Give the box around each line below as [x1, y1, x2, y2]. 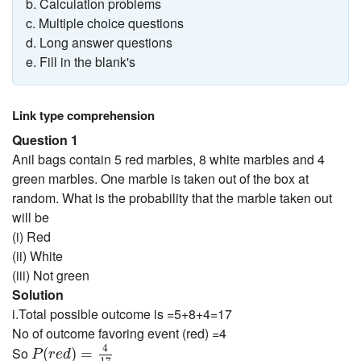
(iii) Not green [12, 266, 89, 285]
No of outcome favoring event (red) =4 [12, 324, 226, 343]
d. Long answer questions [26, 32, 172, 52]
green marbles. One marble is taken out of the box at [12, 169, 309, 189]
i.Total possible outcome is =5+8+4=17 [12, 305, 232, 324]
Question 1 [12, 131, 78, 150]
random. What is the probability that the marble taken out [12, 189, 332, 208]
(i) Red [12, 227, 51, 247]
